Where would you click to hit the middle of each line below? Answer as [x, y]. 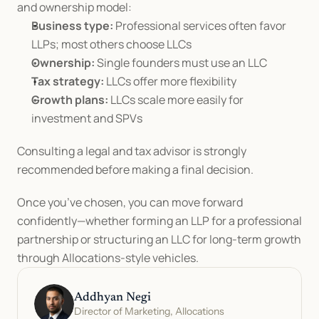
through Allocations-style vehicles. [108, 258]
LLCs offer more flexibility [170, 81]
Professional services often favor [200, 26]
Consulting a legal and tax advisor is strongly [132, 151]
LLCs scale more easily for [176, 100]
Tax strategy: [68, 81]
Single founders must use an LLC [181, 63]
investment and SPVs [87, 118]
